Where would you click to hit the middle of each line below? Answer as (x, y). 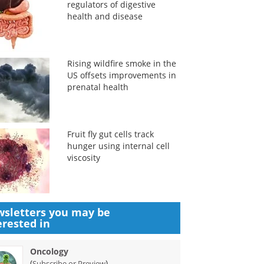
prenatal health (98, 87)
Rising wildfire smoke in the (121, 63)
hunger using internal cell (118, 146)
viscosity (83, 158)
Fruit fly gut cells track (110, 134)
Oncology (49, 251)
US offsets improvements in (121, 75)
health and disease (105, 16)
